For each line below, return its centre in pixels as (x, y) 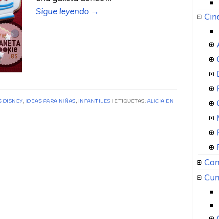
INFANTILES (94, 101)
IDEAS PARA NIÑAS (50, 101)
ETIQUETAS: (131, 101)
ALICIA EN (160, 101)
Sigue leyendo (64, 11)
